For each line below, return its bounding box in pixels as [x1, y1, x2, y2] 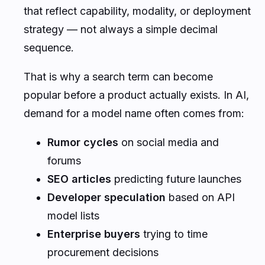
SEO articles [47, 172, 111, 185]
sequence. [24, 41, 74, 54]
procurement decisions [47, 245, 159, 258]
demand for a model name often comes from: [24, 106, 244, 119]
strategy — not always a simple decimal [24, 22, 218, 35]
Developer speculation [47, 190, 166, 203]
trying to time [140, 227, 208, 240]
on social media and [118, 135, 219, 148]
